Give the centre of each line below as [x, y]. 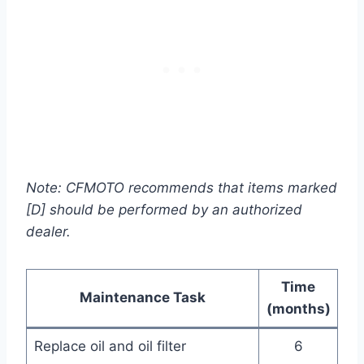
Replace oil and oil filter [110, 347]
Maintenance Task [143, 298]
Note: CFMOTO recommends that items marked [182, 188]
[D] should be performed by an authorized [164, 210]
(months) [298, 309]
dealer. [48, 232]
